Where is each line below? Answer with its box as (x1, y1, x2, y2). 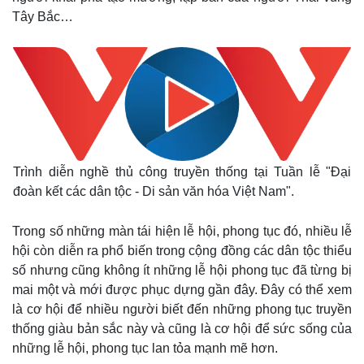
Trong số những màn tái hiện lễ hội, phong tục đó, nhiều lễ (12, 224, 352, 238)
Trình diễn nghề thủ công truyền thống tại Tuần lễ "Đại (13, 165, 351, 179)
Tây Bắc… (12, 10, 73, 24)
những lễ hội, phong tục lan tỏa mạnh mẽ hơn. (12, 341, 278, 355)
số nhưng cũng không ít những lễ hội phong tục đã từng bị (12, 263, 352, 277)
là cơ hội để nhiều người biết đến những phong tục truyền (12, 302, 352, 316)
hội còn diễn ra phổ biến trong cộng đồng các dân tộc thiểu (12, 244, 352, 258)
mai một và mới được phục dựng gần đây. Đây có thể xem (12, 283, 352, 297)
